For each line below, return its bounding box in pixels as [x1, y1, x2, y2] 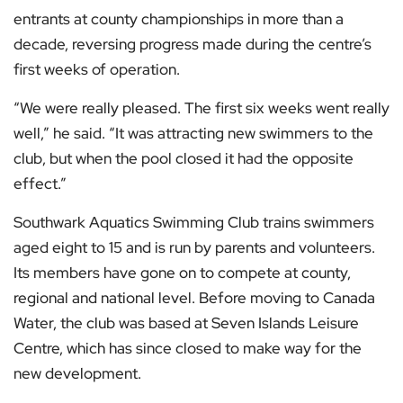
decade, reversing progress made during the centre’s [13, 34, 372, 55]
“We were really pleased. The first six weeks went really [13, 98, 390, 119]
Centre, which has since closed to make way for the [13, 338, 362, 359]
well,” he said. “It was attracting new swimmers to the [13, 123, 373, 144]
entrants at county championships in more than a [13, 9, 344, 30]
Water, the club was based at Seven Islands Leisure [13, 313, 359, 334]
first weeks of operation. [13, 59, 180, 80]
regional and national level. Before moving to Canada [13, 288, 375, 309]
